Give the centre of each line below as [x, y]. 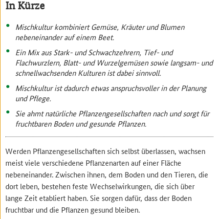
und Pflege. [33, 98]
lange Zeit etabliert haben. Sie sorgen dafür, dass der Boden [99, 198]
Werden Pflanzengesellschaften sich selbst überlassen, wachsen [106, 151]
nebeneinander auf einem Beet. [65, 37]
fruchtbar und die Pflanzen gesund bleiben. [73, 210]
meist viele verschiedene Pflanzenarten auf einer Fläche [94, 163]
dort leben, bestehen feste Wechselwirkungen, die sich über [100, 186]
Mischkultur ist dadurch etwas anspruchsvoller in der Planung [111, 88]
